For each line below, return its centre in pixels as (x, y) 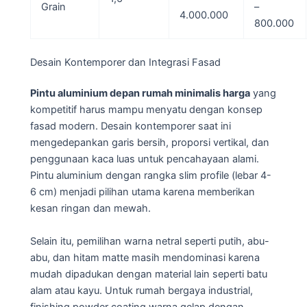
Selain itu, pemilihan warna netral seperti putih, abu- (150, 241)
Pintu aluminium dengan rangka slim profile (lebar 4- (151, 176)
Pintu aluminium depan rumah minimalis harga (140, 94)
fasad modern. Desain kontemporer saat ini (131, 126)
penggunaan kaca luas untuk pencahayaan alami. (145, 159)
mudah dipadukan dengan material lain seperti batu (149, 274)
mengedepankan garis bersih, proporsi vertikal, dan (150, 143)
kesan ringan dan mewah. (90, 209)
